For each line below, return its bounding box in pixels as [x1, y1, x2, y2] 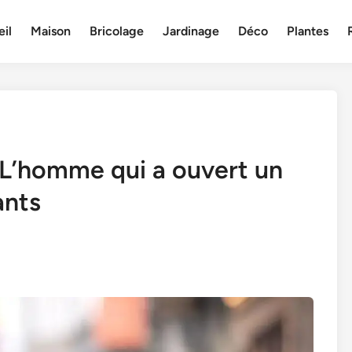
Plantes [287, 24, 329, 38]
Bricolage [90, 24, 145, 38]
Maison [31, 24, 71, 38]
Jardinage [163, 24, 220, 38]
